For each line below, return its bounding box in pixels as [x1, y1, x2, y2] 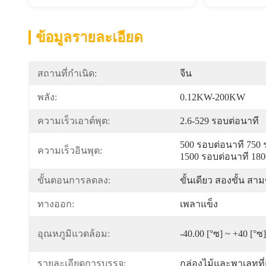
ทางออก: [37, 199, 74, 209]
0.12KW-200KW [180, 92, 245, 102]
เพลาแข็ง [180, 199, 218, 209]
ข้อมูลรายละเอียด [36, 30, 143, 45]
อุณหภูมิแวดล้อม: [37, 229, 110, 239]
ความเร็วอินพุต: [37, 145, 102, 156]
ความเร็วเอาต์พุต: [37, 116, 110, 126]
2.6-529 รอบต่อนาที [180, 116, 259, 126]
